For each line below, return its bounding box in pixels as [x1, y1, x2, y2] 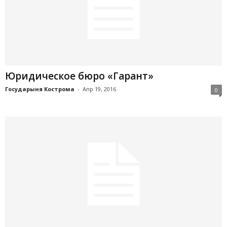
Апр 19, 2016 [83, 85, 116, 93]
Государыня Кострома [5, 85, 74, 93]
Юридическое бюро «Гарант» [5, 69, 154, 83]
